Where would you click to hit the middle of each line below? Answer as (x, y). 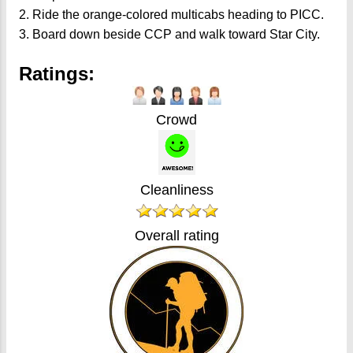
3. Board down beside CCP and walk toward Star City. (171, 34)
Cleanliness (176, 190)
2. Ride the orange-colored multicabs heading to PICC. (173, 14)
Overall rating (176, 235)
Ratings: (57, 73)
